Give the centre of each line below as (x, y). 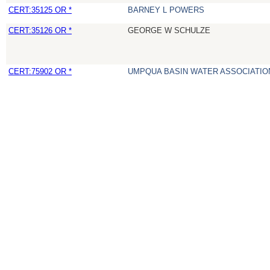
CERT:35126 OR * (40, 31)
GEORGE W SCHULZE (169, 31)
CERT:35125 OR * (40, 10)
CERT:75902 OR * (40, 72)
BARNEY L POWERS (166, 10)
